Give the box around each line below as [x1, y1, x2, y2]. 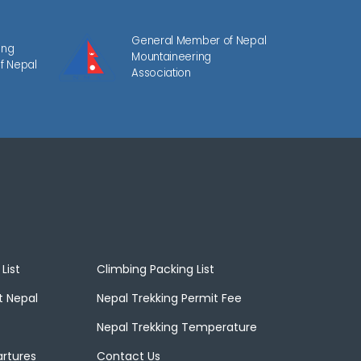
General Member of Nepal [131, 33, 267, 49]
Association [131, 65, 191, 81]
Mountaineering [131, 49, 211, 65]
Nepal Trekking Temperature [97, 319, 258, 336]
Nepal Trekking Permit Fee [97, 290, 243, 307]
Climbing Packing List [97, 261, 215, 278]
